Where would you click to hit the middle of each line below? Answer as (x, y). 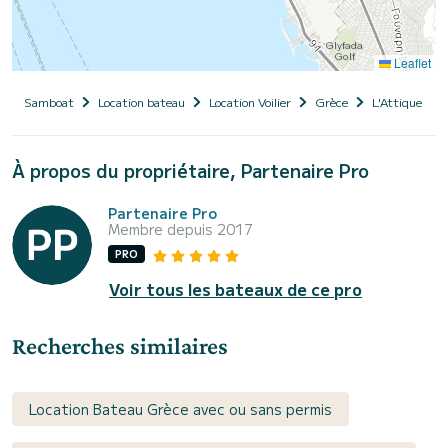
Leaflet (411, 63)
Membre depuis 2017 (180, 229)
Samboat (49, 102)
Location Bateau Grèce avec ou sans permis (180, 408)
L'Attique (397, 102)
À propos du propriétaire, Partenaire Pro (190, 170)
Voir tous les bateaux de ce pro (235, 288)
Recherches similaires (120, 345)
